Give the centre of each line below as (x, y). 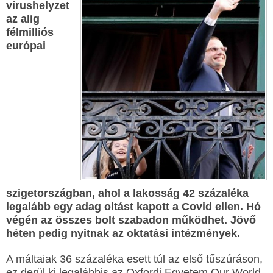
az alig (23, 19)
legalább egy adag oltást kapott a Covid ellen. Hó (133, 207)
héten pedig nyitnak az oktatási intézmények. (123, 233)
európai (26, 46)
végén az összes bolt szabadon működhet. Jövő (131, 220)
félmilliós (30, 32)
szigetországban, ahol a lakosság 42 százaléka (127, 193)
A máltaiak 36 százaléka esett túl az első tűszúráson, (134, 259)
